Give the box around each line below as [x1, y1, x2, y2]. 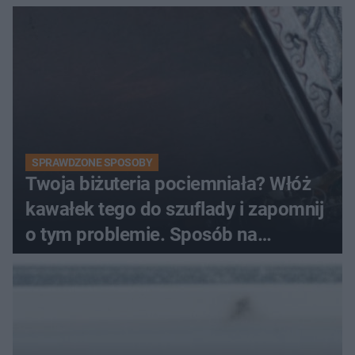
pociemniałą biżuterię [25, 248, 202, 271]
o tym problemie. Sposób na [25, 223, 258, 246]
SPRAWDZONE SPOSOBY [32, 155, 153, 169]
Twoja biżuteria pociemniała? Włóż [25, 172, 311, 195]
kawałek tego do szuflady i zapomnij [25, 197, 324, 220]
